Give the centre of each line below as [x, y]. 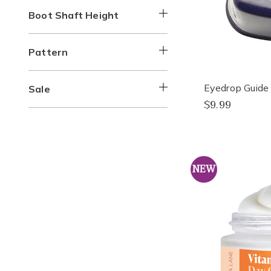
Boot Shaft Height [74, 15]
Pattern [48, 52]
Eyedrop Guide [237, 88]
